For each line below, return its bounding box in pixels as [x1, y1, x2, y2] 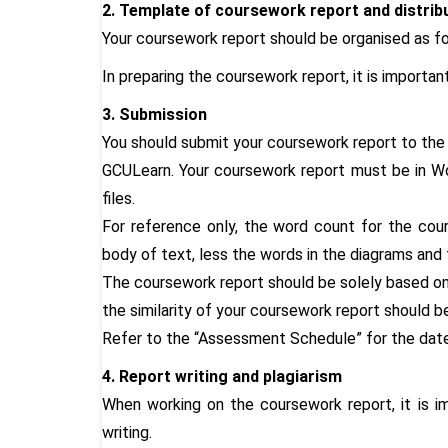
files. [102, 188, 135, 208]
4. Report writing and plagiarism [102, 366, 342, 386]
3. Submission [102, 104, 207, 124]
